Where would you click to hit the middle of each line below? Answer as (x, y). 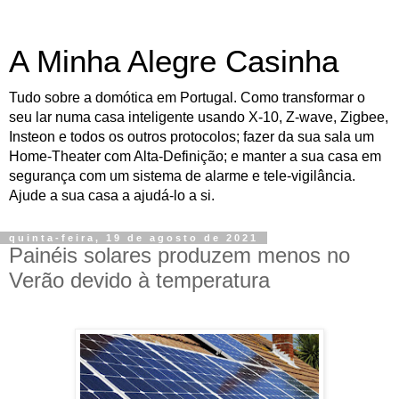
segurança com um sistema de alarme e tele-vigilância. (182, 176)
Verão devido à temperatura (139, 280)
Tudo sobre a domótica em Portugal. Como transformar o (187, 98)
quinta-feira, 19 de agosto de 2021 (134, 238)
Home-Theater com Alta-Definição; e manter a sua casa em (195, 156)
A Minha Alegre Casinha (174, 61)
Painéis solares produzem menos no (179, 255)
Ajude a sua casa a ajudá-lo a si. (112, 195)
